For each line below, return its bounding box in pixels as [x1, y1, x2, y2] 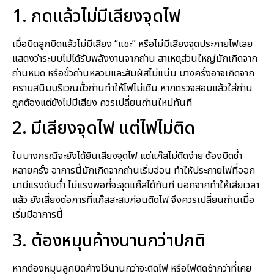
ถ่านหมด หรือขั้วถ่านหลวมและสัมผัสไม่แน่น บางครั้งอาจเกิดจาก [12, 65, 254, 81]
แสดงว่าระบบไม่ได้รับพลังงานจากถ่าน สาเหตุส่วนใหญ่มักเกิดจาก [12, 51, 257, 66]
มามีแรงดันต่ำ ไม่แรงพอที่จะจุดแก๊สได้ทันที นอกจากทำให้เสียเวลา [12, 178, 259, 193]
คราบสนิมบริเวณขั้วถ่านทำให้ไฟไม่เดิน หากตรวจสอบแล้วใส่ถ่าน [12, 80, 253, 95]
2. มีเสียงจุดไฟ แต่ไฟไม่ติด [12, 116, 195, 143]
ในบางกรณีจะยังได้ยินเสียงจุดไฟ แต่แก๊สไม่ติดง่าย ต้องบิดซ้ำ [12, 149, 242, 164]
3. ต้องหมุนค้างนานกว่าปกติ [12, 228, 206, 254]
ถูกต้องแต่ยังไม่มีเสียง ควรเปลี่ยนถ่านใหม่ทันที [12, 95, 192, 110]
